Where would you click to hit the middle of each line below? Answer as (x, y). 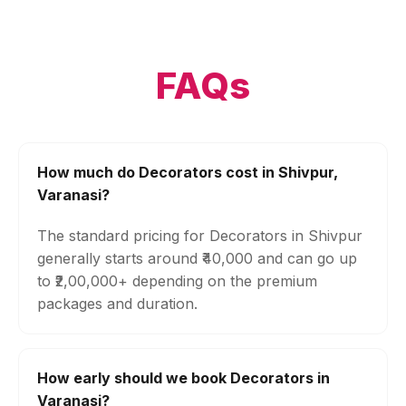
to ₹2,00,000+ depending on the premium (177, 281)
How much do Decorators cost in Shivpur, (188, 172)
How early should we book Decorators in (184, 378)
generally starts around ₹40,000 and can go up (197, 258)
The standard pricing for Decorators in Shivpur (200, 236)
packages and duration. (117, 304)
